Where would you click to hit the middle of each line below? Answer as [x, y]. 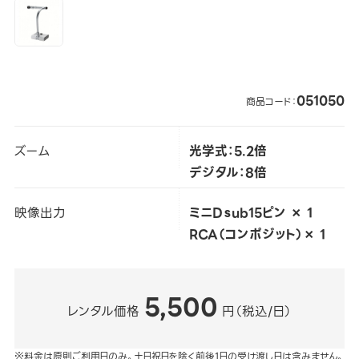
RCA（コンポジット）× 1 [257, 234]
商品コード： [272, 101]
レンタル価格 [103, 312]
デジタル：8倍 [228, 172]
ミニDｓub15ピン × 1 [250, 212]
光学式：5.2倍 [228, 151]
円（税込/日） [257, 312]
